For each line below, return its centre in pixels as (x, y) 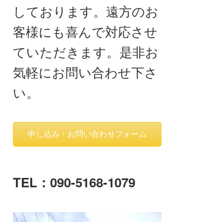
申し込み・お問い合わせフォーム (87, 134)
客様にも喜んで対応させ (85, 31)
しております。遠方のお (86, 11)
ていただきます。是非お (86, 51)
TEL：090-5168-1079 (74, 182)
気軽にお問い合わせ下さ (85, 72)
